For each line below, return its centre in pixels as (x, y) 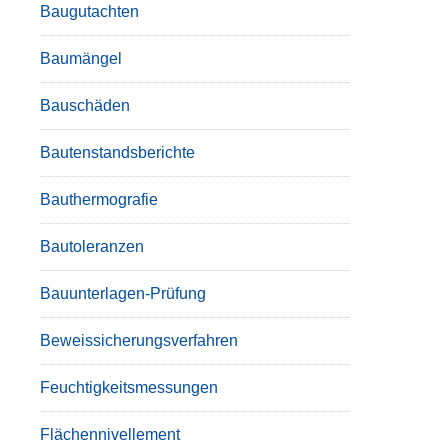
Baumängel (80, 58)
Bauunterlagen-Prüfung (122, 293)
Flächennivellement (109, 434)
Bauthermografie (98, 199)
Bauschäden (84, 105)
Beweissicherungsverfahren (138, 340)
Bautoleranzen (91, 246)
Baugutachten (89, 11)
